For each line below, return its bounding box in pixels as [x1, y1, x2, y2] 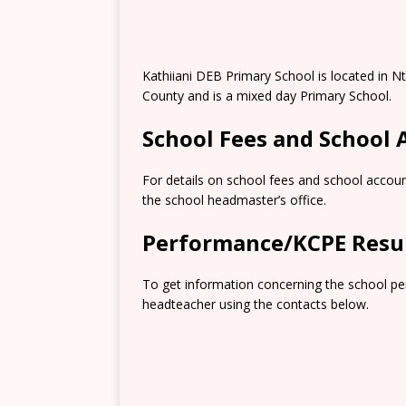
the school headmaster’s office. [142, 191, 326, 208]
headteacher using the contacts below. [142, 295, 369, 313]
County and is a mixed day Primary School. [142, 87, 391, 104]
